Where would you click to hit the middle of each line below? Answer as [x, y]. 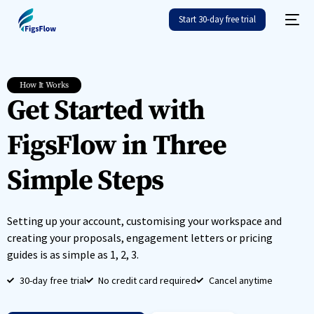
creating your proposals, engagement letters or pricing [140, 238]
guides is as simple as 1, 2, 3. [73, 254]
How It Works [45, 85]
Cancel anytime [240, 280]
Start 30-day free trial [218, 19]
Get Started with [106, 111]
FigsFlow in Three [117, 146]
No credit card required [147, 280]
